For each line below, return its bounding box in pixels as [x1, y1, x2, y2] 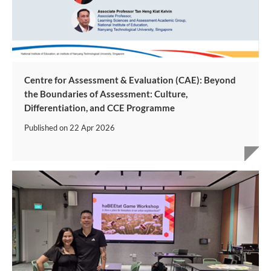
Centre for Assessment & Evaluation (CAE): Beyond [24, 74, 236, 85]
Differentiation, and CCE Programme [24, 102, 175, 113]
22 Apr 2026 [70, 122, 115, 132]
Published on [24, 122, 70, 132]
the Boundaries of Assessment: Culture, [24, 88, 188, 99]
